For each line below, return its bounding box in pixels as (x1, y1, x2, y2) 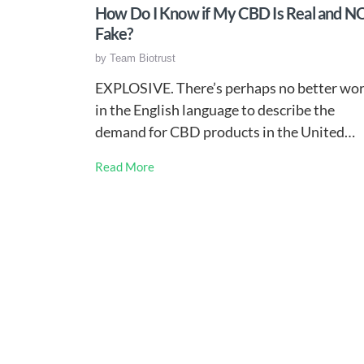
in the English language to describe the (95, 101, 335, 119)
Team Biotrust (110, 52, 175, 64)
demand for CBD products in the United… (95, 123, 355, 141)
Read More (95, 159, 154, 174)
